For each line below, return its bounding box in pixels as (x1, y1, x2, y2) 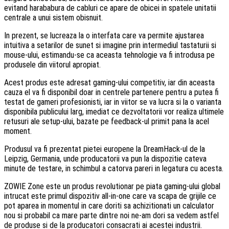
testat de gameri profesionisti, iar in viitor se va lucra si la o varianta (4, 97, 221, 107)
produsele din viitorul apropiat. (4, 59, 101, 70)
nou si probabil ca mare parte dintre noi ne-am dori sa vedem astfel (4, 210, 219, 220)
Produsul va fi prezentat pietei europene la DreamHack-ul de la (4, 144, 205, 154)
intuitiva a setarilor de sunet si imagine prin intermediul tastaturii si (4, 40, 216, 50)
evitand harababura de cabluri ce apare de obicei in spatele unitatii (4, 3, 216, 13)
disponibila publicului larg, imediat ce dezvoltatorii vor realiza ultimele (4, 106, 224, 117)
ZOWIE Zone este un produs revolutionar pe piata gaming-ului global (4, 181, 220, 191)
